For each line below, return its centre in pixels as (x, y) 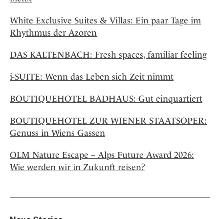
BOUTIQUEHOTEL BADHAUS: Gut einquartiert (106, 99)
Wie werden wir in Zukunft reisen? (77, 167)
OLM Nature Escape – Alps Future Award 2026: (102, 155)
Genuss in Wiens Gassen (57, 133)
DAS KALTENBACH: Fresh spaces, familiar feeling (108, 55)
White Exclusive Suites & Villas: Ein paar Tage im (105, 21)
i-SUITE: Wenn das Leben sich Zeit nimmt (92, 77)
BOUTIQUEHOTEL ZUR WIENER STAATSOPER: (108, 121)
